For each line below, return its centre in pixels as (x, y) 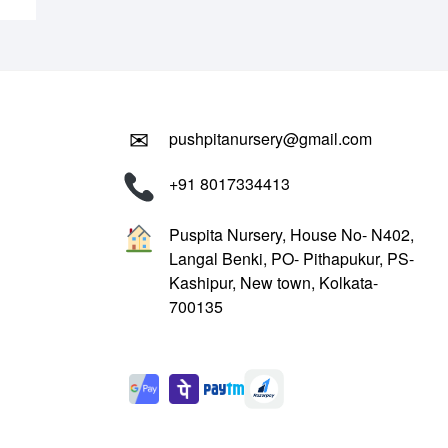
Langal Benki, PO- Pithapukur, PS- (291, 258)
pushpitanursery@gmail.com (270, 138)
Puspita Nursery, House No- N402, (291, 234)
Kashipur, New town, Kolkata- (273, 282)
